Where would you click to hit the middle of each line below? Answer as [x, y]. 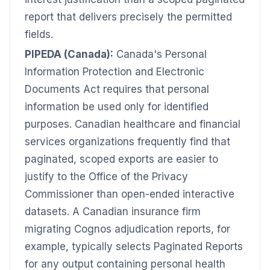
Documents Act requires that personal [117, 89]
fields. [39, 34]
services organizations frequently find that [127, 142]
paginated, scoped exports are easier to [121, 159]
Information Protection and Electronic [115, 72]
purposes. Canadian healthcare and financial [133, 124]
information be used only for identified [117, 107]
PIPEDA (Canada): [69, 54]
